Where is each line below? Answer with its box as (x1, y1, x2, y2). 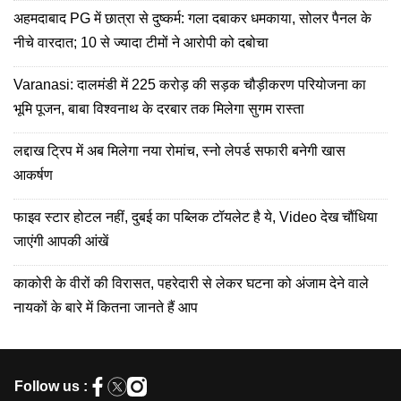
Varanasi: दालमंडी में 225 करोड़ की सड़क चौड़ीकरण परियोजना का (13, 76, 366, 92)
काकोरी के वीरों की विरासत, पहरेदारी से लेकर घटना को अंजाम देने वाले (13, 275, 369, 291)
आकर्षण (13, 166, 53, 183)
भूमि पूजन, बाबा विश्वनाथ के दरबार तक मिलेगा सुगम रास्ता (13, 100, 304, 116)
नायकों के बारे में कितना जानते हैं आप (13, 299, 198, 315)
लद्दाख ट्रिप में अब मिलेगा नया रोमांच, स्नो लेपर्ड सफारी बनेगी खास (13, 142, 346, 158)
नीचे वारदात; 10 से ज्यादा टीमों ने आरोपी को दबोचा (13, 34, 269, 50)
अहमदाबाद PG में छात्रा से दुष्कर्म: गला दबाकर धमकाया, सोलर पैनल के (13, 10, 371, 26)
